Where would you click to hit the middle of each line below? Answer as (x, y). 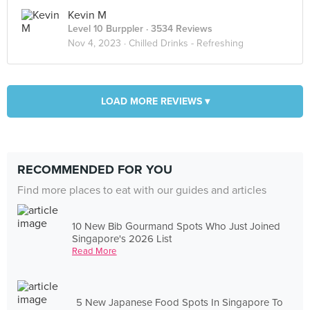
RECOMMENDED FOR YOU (95, 170)
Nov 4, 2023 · (98, 43)
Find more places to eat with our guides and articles (142, 190)
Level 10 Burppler (106, 29)
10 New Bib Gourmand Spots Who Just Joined (176, 226)
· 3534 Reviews (178, 29)
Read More (94, 251)
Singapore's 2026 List (122, 238)
